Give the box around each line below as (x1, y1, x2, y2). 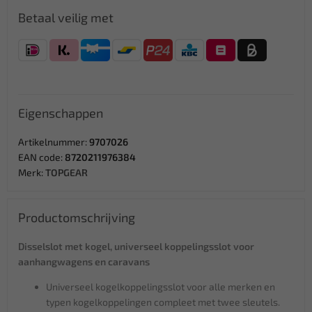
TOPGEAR (45, 166, 88, 178)
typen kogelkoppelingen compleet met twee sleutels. (46, 295, 282, 308)
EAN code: (18, 150, 65, 163)
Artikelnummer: (18, 135, 89, 148)
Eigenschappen (18, 104, 103, 120)
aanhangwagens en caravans (18, 255, 150, 267)
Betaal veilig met (18, 9, 114, 25)
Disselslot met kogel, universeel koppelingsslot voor (18, 240, 254, 252)
